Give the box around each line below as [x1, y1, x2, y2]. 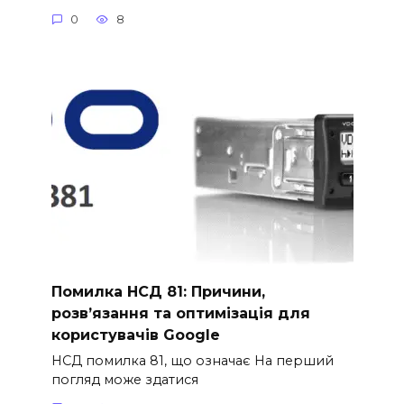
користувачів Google [50, 326, 220, 344]
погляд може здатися [50, 371, 198, 388]
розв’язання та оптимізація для [50, 304, 310, 322]
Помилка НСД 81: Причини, [50, 282, 265, 300]
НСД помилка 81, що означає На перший [50, 352, 334, 369]
